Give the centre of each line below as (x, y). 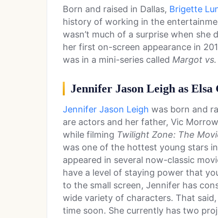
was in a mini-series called (118, 60)
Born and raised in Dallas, (116, 9)
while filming (90, 135)
